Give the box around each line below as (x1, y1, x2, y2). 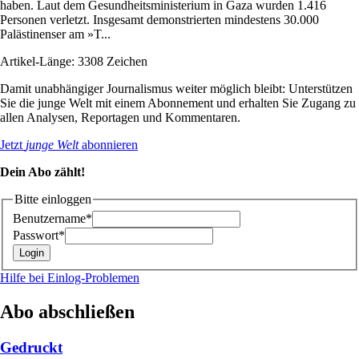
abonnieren (79, 137, 138, 151)
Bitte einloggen (14, 192, 91, 206)
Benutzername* (13, 212, 92, 226)
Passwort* (13, 228, 65, 243)
